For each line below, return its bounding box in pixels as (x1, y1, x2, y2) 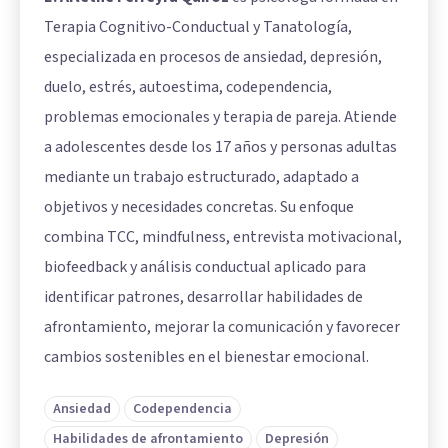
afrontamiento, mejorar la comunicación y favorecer (44, 315, 400, 338)
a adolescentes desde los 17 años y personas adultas (44, 135, 397, 158)
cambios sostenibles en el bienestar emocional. (44, 345, 369, 368)
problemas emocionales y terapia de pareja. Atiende (44, 105, 397, 128)
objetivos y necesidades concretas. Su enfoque (44, 195, 354, 218)
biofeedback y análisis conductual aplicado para (44, 255, 366, 278)
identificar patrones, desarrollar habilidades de (44, 285, 363, 308)
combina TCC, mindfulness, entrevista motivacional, (44, 225, 402, 248)
